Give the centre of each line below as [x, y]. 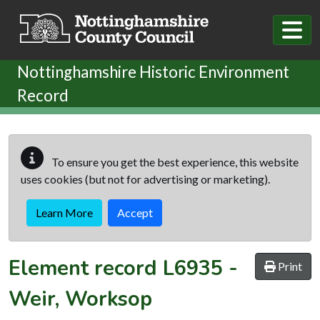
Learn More [64, 212]
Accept [135, 212]
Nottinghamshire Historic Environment [153, 71]
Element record [86, 268]
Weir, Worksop [80, 299]
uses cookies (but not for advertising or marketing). [145, 179]
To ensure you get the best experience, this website [174, 161]
